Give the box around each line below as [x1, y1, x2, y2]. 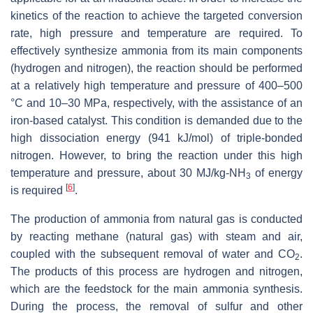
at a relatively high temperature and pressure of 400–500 [10, 79, 303, 92]
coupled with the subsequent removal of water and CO [10, 247, 295, 260]
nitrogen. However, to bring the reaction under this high [10, 149, 303, 161]
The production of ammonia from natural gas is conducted [10, 212, 303, 225]
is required [10, 184, 66, 196]
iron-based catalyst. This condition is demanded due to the [10, 114, 303, 126]
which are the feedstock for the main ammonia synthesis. [10, 282, 303, 295]
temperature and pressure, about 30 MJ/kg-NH [10, 166, 246, 179]
